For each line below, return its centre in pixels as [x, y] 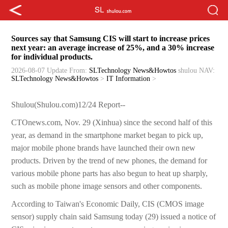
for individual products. [52, 57]
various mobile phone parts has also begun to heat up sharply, [110, 174]
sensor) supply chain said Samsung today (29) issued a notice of [114, 217]
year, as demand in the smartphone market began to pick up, [107, 135]
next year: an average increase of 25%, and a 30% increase [113, 48]
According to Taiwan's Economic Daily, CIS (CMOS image [108, 204]
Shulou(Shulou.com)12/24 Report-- [68, 105]
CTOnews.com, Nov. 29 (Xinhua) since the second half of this [112, 123]
